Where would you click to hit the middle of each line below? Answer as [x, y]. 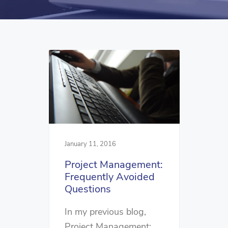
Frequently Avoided [110, 177]
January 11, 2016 [90, 144]
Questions [88, 189]
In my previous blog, [105, 211]
